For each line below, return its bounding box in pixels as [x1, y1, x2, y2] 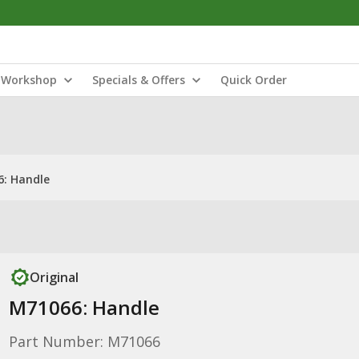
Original [29, 268, 79, 286]
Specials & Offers [92, 72, 185, 87]
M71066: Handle [8, 294, 159, 321]
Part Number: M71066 [8, 332, 160, 351]
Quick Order [220, 72, 287, 87]
